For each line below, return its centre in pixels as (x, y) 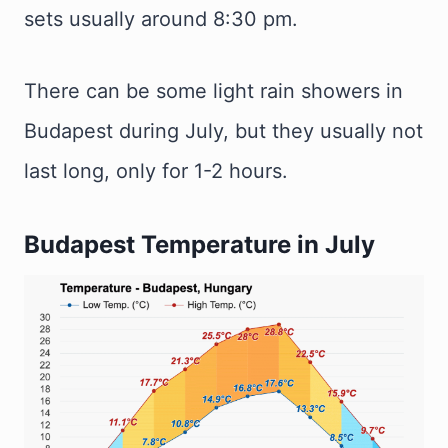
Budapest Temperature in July (199, 244)
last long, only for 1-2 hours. (156, 171)
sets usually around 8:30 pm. (161, 19)
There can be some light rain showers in (213, 91)
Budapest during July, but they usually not (223, 131)
